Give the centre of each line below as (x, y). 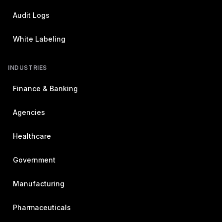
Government (34, 160)
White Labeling (39, 39)
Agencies (29, 112)
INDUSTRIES (28, 68)
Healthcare (32, 136)
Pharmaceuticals (42, 207)
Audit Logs (31, 15)
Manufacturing (39, 184)
